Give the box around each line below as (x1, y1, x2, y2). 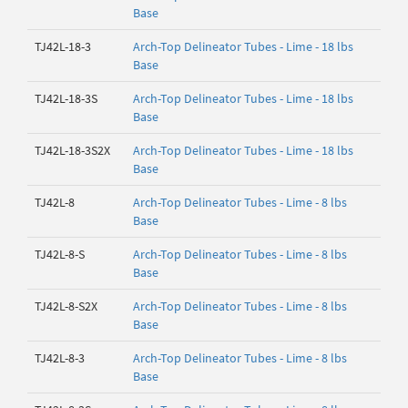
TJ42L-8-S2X (35, 298, 97, 314)
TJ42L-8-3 (35, 350, 85, 366)
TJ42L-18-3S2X (35, 142, 110, 158)
